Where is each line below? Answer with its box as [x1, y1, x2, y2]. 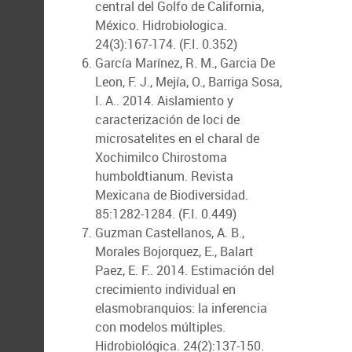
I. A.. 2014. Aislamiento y [95, 92, 233, 109]
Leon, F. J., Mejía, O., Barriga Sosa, [95, 73, 282, 90]
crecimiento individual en [95, 280, 236, 298]
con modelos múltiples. [95, 318, 225, 335]
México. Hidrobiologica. [95, 16, 227, 34]
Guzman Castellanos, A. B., [95, 224, 244, 241]
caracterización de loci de [95, 111, 240, 128]
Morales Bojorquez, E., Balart [95, 243, 254, 260]
